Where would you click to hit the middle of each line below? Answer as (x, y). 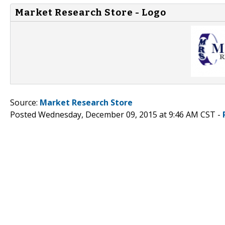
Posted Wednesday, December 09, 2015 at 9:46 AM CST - (116, 114)
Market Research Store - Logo (91, 12)
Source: (25, 102)
